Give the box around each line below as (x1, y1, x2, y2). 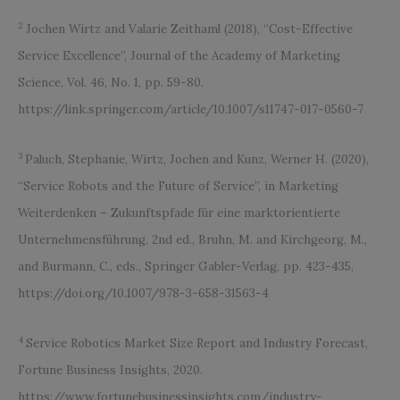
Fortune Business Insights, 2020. (18, 362, 203, 379)
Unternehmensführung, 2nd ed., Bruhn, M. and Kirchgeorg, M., (18, 232, 367, 248)
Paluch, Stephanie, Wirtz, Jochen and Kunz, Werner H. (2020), (25, 152, 369, 168)
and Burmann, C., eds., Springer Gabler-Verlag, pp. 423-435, (18, 259, 354, 275)
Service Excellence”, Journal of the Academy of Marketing (18, 48, 340, 64)
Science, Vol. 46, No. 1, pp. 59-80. (18, 75, 204, 91)
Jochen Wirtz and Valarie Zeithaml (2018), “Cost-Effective (26, 21, 353, 37)
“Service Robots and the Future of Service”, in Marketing (18, 179, 338, 195)
